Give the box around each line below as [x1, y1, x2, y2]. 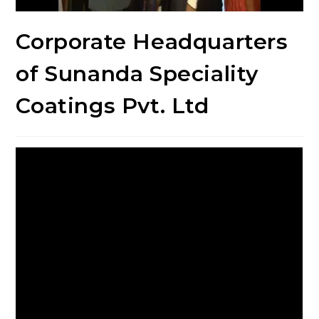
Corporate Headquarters [16, 28, 288, 55]
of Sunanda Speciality [16, 60, 259, 87]
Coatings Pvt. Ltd [16, 92, 209, 119]
